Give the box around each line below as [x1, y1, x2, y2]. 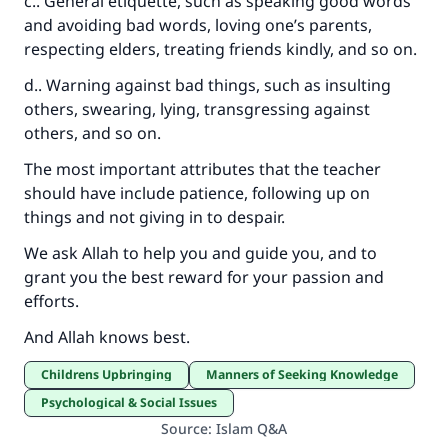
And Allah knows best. [24, 326, 190, 348]
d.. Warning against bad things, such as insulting [24, 74, 391, 96]
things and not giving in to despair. [24, 206, 285, 228]
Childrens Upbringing [49, 366, 172, 383]
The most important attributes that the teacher [24, 158, 381, 180]
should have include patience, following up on [24, 182, 370, 204]
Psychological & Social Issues [49, 394, 217, 411]
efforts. [24, 290, 79, 312]
